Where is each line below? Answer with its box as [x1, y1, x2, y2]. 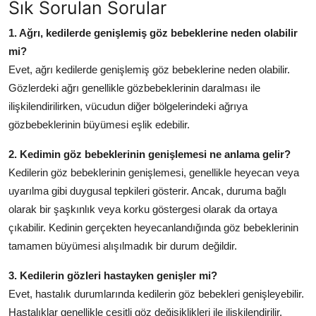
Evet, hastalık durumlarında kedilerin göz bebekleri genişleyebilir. [8, 288, 304, 300]
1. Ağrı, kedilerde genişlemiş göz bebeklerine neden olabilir [8, 27, 298, 39]
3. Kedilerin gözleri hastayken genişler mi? [8, 269, 217, 282]
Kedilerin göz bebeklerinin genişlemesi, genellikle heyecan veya [8, 166, 299, 179]
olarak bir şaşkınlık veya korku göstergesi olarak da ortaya [8, 203, 277, 216]
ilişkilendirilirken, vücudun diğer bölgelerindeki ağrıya [8, 100, 248, 113]
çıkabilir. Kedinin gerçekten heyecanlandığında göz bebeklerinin [8, 221, 298, 234]
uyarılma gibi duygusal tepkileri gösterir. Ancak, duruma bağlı [8, 185, 286, 197]
